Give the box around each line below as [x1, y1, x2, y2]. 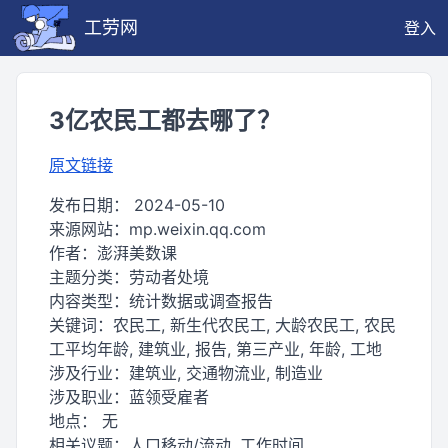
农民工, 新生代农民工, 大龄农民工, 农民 [113, 315, 396, 335]
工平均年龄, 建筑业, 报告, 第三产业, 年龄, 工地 [49, 339, 382, 359]
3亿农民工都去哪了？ [49, 106, 281, 135]
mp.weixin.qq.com [129, 219, 266, 239]
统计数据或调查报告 [129, 291, 273, 311]
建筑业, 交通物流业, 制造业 [129, 363, 323, 383]
